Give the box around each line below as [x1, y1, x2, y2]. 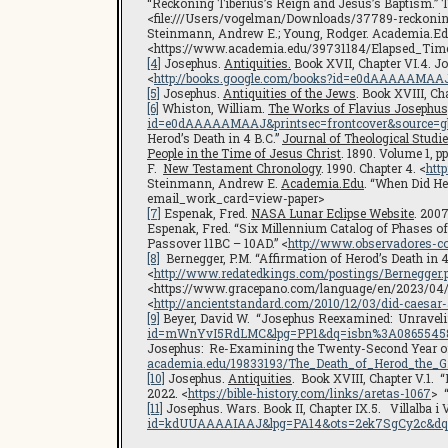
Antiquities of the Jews [223, 85, 356, 101]
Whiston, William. [159, 100, 268, 116]
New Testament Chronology [163, 160, 321, 176]
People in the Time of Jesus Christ [147, 145, 341, 161]
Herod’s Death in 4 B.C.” [147, 130, 282, 146]
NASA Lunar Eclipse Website [251, 205, 414, 221]
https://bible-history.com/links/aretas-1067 [188, 385, 431, 401]
